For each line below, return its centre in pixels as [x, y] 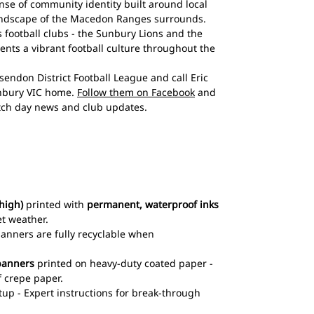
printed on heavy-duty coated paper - [124, 263]
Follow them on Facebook [136, 92]
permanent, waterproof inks [153, 204]
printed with [55, 204]
